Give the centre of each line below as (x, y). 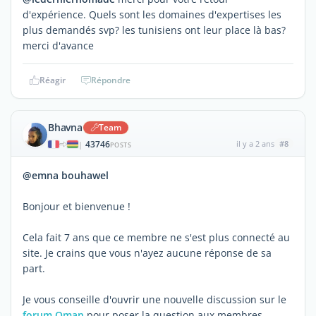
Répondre (111, 80)
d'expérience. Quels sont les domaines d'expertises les (152, 14)
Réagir (52, 80)
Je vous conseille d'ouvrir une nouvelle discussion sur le (154, 299)
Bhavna (65, 127)
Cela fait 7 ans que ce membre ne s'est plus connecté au (156, 237)
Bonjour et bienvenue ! (77, 206)
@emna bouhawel (66, 175)
